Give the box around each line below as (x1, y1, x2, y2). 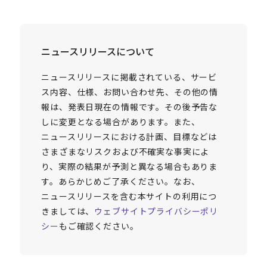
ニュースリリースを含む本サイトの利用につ (41, 190, 218, 203)
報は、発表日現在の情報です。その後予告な (41, 101, 218, 113)
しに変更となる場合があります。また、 (41, 116, 200, 128)
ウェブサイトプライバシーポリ (94, 205, 219, 218)
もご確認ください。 (58, 220, 139, 232)
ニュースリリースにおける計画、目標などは (41, 131, 218, 143)
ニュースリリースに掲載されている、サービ (41, 71, 218, 83)
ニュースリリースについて (41, 44, 155, 59)
